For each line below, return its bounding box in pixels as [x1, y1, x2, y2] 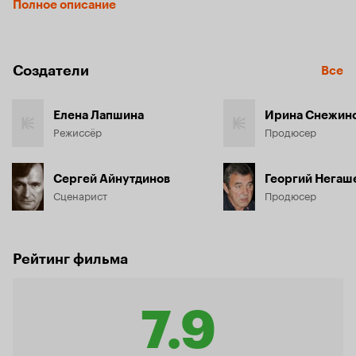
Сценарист [53, 187, 107, 203]
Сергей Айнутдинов [53, 172, 170, 186]
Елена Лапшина [53, 108, 144, 122]
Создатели [13, 62, 89, 79]
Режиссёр [53, 123, 102, 139]
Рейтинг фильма [13, 250, 128, 268]
